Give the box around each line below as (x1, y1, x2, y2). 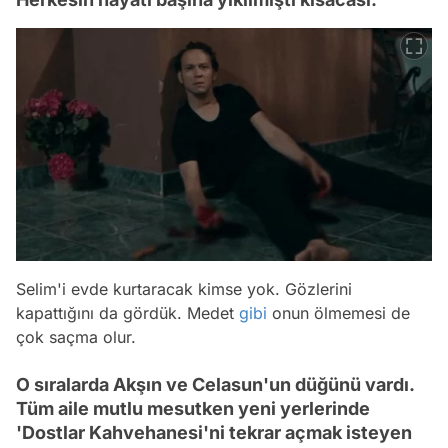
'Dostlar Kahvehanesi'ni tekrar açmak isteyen (16, 421, 412, 443)
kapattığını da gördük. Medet (16, 302, 239, 323)
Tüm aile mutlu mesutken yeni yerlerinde (16, 397, 370, 419)
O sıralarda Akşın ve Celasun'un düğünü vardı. (16, 373, 414, 395)
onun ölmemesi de (267, 302, 410, 323)
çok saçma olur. (16, 326, 136, 347)
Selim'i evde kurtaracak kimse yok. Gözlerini (16, 278, 352, 299)
